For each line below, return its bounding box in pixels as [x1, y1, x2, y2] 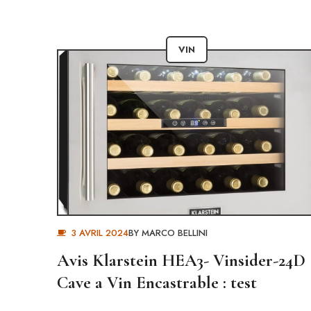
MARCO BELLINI [141, 226, 208, 239]
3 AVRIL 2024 [70, 226, 128, 239]
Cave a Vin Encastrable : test [57, 272, 257, 293]
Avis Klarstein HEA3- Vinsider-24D [57, 250, 305, 271]
